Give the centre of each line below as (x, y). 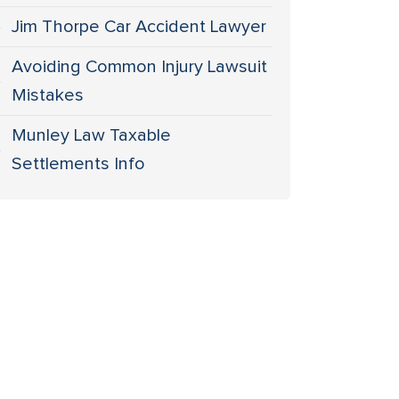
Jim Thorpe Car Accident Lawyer (139, 27)
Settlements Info (79, 164)
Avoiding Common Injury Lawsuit (140, 67)
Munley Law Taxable (92, 135)
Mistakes (48, 95)
